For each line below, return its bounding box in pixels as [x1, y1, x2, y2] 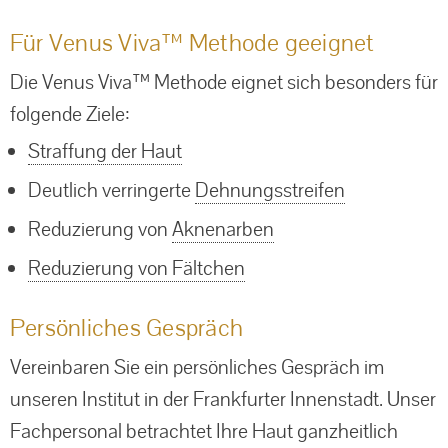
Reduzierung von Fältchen [28, 254, 245, 281]
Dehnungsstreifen [195, 176, 345, 203]
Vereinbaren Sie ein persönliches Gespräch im [10, 353, 384, 380]
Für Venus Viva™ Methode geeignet [10, 26, 375, 58]
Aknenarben [172, 215, 274, 242]
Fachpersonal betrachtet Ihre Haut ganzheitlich [10, 417, 398, 444]
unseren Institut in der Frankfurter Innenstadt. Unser [10, 385, 436, 412]
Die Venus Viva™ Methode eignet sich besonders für [10, 68, 438, 95]
